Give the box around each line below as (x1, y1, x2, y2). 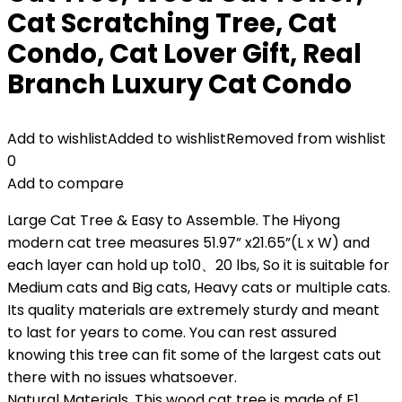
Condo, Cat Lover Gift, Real (7, 36, 362, 72)
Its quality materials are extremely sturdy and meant (7, 300, 380, 320)
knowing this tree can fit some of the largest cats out (7, 345, 381, 365)
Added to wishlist (108, 128, 226, 149)
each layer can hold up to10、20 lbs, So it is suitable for (7, 255, 389, 275)
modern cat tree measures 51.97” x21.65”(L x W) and (7, 232, 370, 253)
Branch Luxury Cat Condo (7, 66, 352, 102)
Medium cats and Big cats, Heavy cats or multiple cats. (7, 277, 390, 298)
